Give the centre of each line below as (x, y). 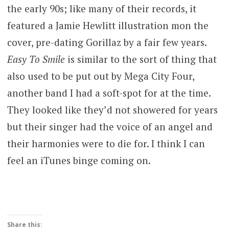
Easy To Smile (37, 59)
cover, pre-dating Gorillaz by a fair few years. (107, 42)
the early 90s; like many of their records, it (101, 9)
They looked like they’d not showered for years (112, 110)
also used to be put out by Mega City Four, (100, 76)
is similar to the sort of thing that (142, 59)
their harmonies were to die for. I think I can (106, 144)
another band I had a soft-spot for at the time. (109, 93)
